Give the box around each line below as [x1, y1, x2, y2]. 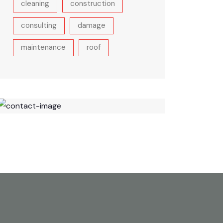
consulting [21, 20, 57, 30]
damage [78, 20, 106, 30]
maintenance [21, 42, 66, 52]
